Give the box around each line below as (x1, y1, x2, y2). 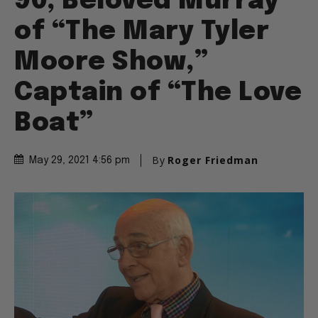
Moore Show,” (14, 50, 208, 76)
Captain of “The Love (14, 80, 302, 106)
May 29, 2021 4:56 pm (29, 155, 130, 166)
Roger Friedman (168, 153, 258, 168)
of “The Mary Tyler (14, 19, 269, 45)
